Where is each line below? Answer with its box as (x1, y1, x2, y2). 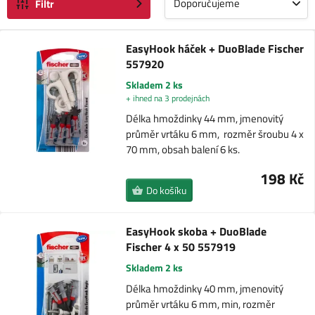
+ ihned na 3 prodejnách (125, 91, 210, 105)
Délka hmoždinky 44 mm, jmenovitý (125, 110, 283, 127)
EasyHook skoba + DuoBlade (126, 223, 267, 240)
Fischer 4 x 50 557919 (126, 238, 236, 255)
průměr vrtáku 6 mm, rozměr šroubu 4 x (125, 126, 304, 142)
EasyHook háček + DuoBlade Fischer (125, 40, 304, 57)
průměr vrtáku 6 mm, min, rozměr (126, 296, 276, 312)
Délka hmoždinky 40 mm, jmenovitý (126, 281, 284, 297)
